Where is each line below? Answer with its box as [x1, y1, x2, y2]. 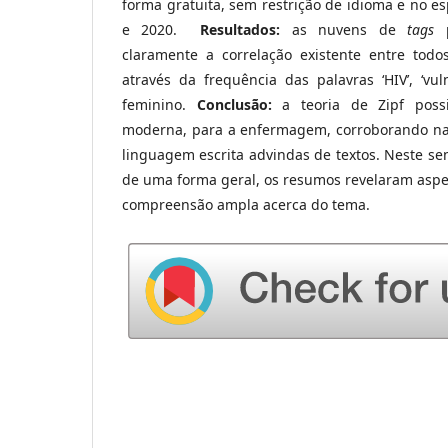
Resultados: [200, 19, 292, 39]
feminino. [122, 94, 197, 114]
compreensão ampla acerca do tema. [122, 194, 370, 214]
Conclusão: [196, 94, 272, 114]
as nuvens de [291, 19, 408, 39]
